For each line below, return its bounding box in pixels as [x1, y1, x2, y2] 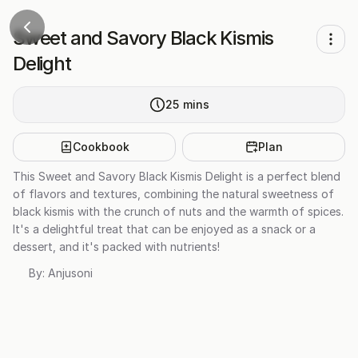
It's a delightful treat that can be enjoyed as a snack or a [13, 222, 316, 236]
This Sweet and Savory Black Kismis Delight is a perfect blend [13, 169, 340, 183]
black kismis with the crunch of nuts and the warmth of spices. [13, 205, 344, 218]
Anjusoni [48, 266, 93, 280]
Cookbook [72, 140, 129, 153]
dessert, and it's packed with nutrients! [13, 240, 220, 253]
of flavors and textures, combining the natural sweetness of [13, 187, 334, 201]
